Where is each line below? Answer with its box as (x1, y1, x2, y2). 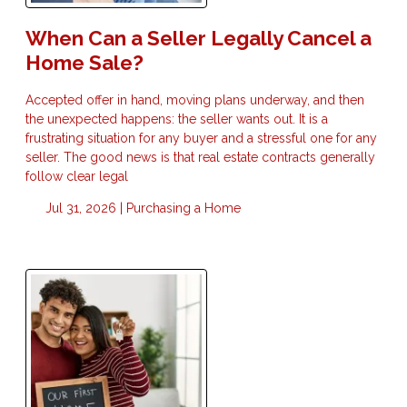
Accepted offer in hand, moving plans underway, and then (25, 93, 364, 108)
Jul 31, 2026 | (41, 201, 126, 216)
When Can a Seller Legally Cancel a (25, 26, 372, 51)
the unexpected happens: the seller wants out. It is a (25, 112, 328, 127)
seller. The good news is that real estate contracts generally (25, 150, 375, 165)
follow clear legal (25, 169, 128, 184)
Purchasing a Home (125, 201, 241, 216)
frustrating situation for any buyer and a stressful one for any (25, 131, 377, 146)
